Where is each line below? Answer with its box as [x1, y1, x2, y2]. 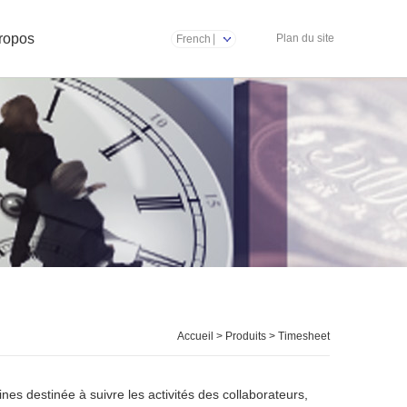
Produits [225, 330, 266, 342]
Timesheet [278, 330, 330, 342]
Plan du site [276, 32, 334, 45]
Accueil [177, 330, 213, 342]
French [176, 33, 211, 45]
